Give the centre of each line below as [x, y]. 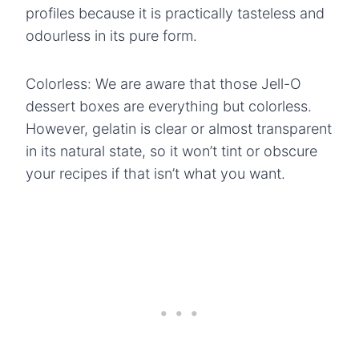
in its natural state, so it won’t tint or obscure [171, 151]
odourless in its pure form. [111, 35]
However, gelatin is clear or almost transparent [179, 128]
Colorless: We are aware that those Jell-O [163, 83]
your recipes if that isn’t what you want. [155, 173]
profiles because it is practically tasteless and [175, 13]
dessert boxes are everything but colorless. [169, 106]
